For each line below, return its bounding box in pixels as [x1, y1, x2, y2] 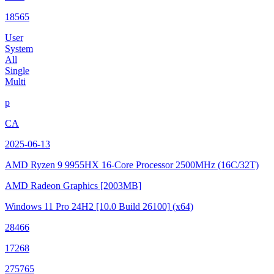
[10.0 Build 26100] [96, 201, 170, 212]
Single [5, 65, 29, 76]
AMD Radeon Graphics [5, 180, 100, 191]
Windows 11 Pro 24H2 [5, 201, 94, 212]
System [5, 43, 33, 54]
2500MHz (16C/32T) [176, 160, 259, 171]
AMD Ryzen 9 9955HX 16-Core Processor [5, 160, 176, 171]
